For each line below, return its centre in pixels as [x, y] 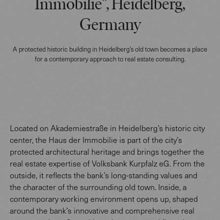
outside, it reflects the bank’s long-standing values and [104, 175]
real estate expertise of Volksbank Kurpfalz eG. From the [107, 163]
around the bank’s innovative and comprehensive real [102, 210]
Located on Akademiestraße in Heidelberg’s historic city [107, 128]
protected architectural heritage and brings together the [107, 151]
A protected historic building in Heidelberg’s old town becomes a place [110, 49]
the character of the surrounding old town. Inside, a [98, 187]
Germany [110, 26]
